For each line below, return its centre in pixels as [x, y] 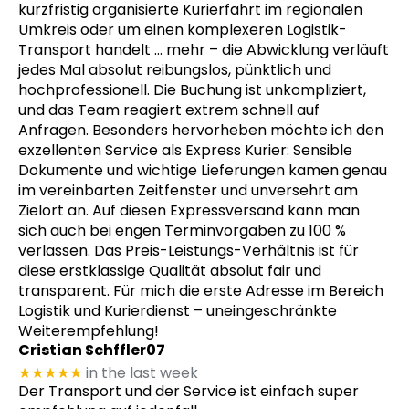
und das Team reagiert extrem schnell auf [169, 110]
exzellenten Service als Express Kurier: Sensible [185, 151]
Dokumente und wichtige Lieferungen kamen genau [203, 171]
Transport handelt [84, 50]
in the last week [142, 373]
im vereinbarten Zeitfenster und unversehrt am [188, 191]
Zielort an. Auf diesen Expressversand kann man [189, 211]
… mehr [180, 50]
